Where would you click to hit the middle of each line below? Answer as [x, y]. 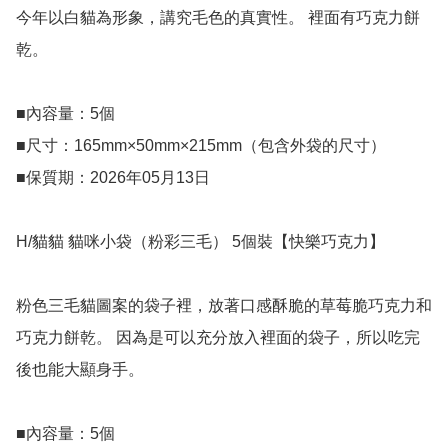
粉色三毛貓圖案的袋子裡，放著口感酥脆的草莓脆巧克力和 [224, 306]
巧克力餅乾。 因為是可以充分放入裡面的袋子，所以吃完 [218, 338]
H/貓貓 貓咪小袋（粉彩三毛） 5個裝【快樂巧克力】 [200, 242]
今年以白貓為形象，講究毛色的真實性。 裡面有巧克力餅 [218, 18]
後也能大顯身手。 [80, 370]
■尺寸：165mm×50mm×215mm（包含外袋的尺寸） [201, 146]
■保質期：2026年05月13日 [113, 178]
